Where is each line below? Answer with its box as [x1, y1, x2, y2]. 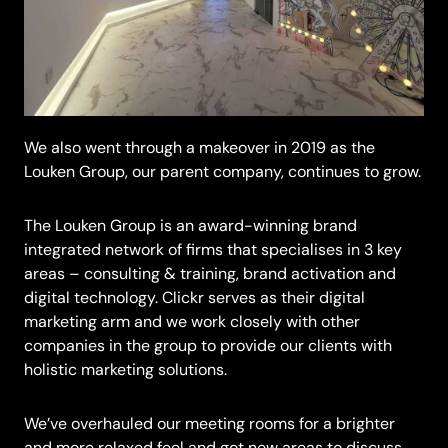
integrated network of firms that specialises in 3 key [24, 239, 402, 261]
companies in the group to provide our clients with [24, 335, 392, 357]
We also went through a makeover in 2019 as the [24, 137, 375, 159]
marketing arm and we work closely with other [24, 311, 360, 333]
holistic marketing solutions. [24, 359, 227, 381]
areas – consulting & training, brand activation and [24, 263, 396, 285]
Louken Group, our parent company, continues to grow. [24, 161, 421, 183]
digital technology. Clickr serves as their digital [24, 287, 365, 309]
